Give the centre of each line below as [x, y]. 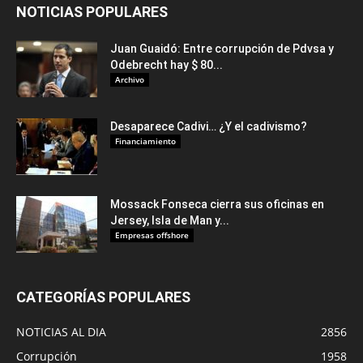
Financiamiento [145, 141]
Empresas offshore [152, 235]
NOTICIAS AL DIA [61, 332]
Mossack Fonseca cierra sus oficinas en [217, 205]
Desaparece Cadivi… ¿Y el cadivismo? [209, 127]
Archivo [130, 80]
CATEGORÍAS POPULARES [103, 297]
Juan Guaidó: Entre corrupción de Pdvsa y [222, 49]
